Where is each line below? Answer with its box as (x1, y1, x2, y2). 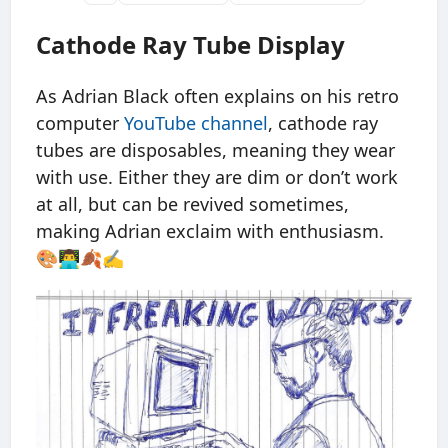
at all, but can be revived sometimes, (36, 192, 349, 217)
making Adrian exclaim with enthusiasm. (36, 219, 384, 244)
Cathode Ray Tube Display (36, 28, 345, 62)
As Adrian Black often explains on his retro (36, 84, 399, 109)
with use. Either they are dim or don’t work (36, 165, 398, 190)
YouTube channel (124, 111, 268, 136)
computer (36, 111, 124, 136)
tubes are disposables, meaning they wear (36, 138, 395, 163)
